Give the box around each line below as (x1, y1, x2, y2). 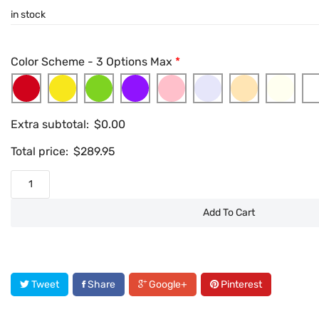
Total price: (11, 145, 68, 159)
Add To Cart (202, 206, 255, 219)
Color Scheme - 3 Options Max (11, 55, 172, 69)
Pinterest (219, 278, 262, 291)
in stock (11, 9, 46, 21)
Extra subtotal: (11, 117, 89, 132)
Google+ (147, 278, 187, 291)
